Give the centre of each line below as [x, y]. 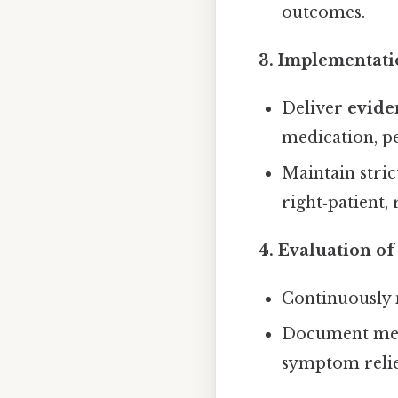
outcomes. [324, 12]
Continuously [339, 298]
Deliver [315, 108]
